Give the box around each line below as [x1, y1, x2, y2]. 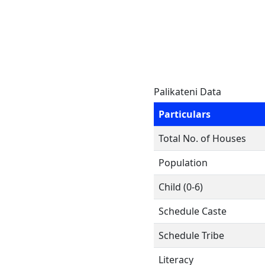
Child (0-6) [159, 180, 203, 193]
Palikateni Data [154, 85, 221, 98]
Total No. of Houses [159, 132, 246, 145]
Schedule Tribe [159, 229, 224, 242]
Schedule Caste [159, 205, 227, 218]
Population [159, 156, 208, 169]
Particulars [159, 108, 211, 121]
